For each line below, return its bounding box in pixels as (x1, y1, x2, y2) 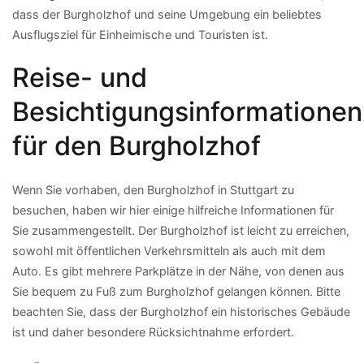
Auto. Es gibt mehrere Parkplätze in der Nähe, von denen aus (12, 264, 344, 279)
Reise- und (12, 62, 147, 94)
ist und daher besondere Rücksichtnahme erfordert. (12, 325, 294, 340)
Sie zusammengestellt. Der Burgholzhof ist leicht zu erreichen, (12, 223, 349, 238)
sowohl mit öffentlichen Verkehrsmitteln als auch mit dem (12, 244, 326, 258)
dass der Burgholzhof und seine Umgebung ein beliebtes (12, 7, 322, 21)
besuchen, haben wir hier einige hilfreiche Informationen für (12, 203, 334, 218)
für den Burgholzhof (12, 130, 261, 162)
